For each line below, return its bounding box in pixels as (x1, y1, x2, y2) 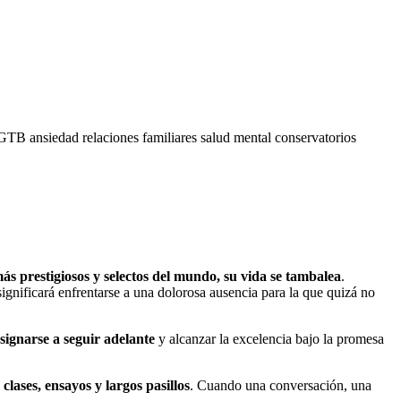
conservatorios (275, 129, 356, 145)
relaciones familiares (82, 129, 200, 145)
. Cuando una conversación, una (190, 377, 371, 393)
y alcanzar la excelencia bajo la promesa (155, 330, 384, 346)
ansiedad (30, 129, 82, 145)
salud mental (200, 129, 275, 145)
